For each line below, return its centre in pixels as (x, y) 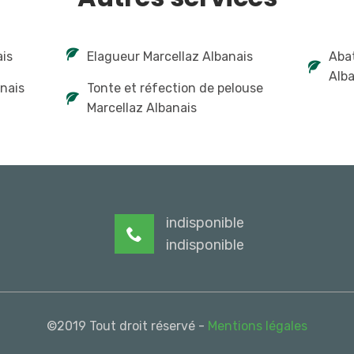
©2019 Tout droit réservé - (127, 326)
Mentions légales (258, 326)
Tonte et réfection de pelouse (175, 88)
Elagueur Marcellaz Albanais (170, 56)
